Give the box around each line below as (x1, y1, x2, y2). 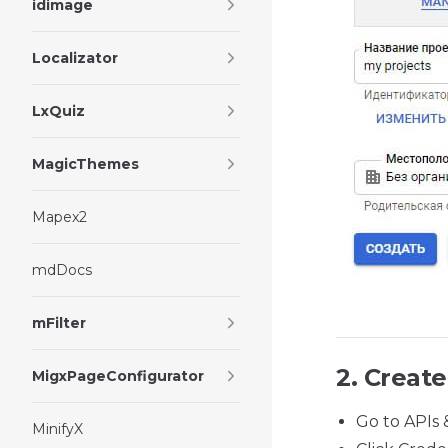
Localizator (32, 49, 118, 67)
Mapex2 (32, 208, 87, 226)
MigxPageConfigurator (32, 367, 204, 385)
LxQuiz (32, 102, 85, 120)
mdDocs (32, 261, 92, 279)
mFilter (32, 314, 86, 332)
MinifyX (32, 420, 83, 438)
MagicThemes (32, 155, 139, 173)
